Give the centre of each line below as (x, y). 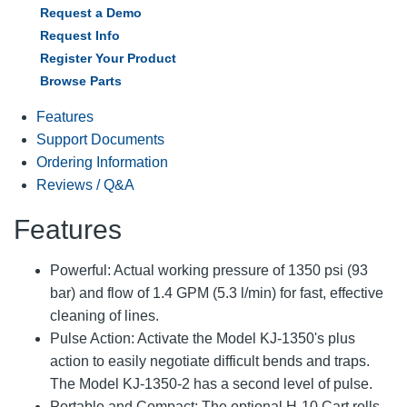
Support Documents (100, 139)
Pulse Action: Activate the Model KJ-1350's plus (203, 338)
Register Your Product (108, 58)
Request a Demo (91, 12)
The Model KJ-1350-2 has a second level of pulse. (211, 383)
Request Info (80, 35)
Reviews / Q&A (85, 184)
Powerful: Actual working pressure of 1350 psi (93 (209, 270)
